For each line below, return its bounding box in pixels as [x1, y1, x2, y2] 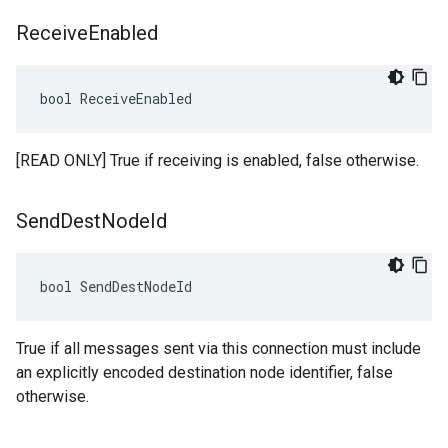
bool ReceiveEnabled [40, 89, 192, 108]
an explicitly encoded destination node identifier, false [16, 363, 393, 382]
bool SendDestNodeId [40, 277, 192, 296]
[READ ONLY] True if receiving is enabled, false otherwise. [16, 151, 419, 170]
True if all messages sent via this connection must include [16, 339, 421, 358]
